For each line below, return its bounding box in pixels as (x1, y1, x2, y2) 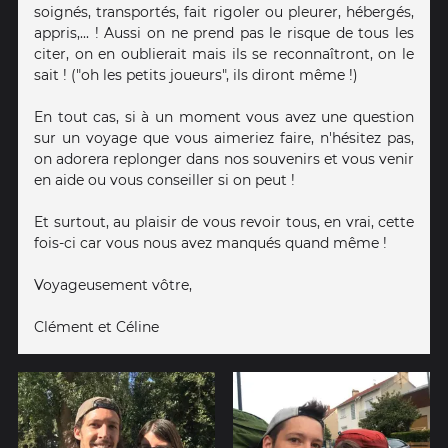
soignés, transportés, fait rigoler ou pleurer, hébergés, (34, 3, 414, 22)
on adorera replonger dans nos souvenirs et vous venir (34, 150, 414, 169)
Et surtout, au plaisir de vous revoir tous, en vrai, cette (34, 213, 414, 232)
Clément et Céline (34, 318, 159, 337)
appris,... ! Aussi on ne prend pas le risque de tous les (34, 24, 414, 43)
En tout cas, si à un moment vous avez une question (34, 108, 414, 127)
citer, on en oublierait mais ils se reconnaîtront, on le (34, 45, 414, 64)
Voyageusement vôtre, (34, 276, 192, 295)
